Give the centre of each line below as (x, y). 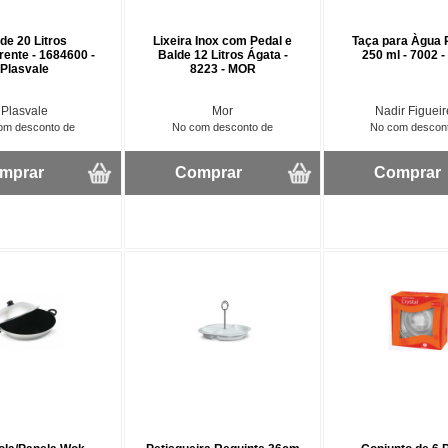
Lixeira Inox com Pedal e (223, 40)
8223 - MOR (222, 68)
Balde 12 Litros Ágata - (222, 54)
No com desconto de (223, 126)
